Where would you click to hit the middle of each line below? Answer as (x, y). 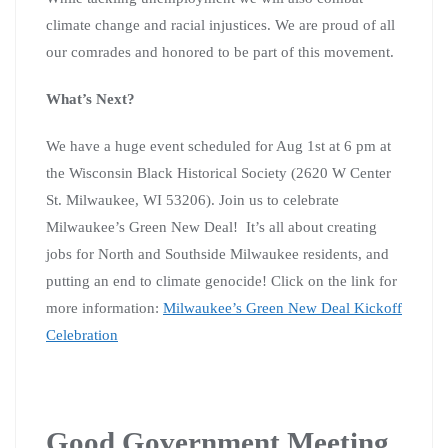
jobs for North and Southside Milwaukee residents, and (217, 253)
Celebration (82, 334)
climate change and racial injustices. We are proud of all (220, 24)
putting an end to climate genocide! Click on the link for (221, 280)
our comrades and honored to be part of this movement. (220, 51)
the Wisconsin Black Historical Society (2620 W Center (218, 172)
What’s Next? (90, 98)
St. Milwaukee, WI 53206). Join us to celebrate (192, 199)
